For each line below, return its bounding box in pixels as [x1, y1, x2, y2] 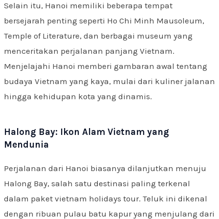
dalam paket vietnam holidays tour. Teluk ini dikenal [4, 193, 207, 203]
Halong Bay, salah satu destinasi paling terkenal [4, 178, 190, 188]
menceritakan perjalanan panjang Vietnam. [4, 45, 175, 56]
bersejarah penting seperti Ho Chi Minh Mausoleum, [4, 15, 204, 25]
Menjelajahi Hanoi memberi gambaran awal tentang [4, 61, 207, 71]
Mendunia [4, 139, 49, 150]
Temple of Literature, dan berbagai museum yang [4, 30, 193, 41]
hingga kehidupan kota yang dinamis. [4, 91, 152, 101]
